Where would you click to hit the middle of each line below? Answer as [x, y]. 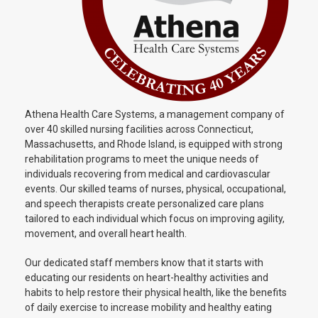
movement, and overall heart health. [106, 234]
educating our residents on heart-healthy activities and [147, 278]
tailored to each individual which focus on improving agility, [155, 219]
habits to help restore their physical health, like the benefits [156, 292]
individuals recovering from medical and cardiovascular [148, 174]
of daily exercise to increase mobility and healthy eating [148, 307]
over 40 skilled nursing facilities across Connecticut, [139, 129]
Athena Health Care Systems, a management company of [155, 114]
